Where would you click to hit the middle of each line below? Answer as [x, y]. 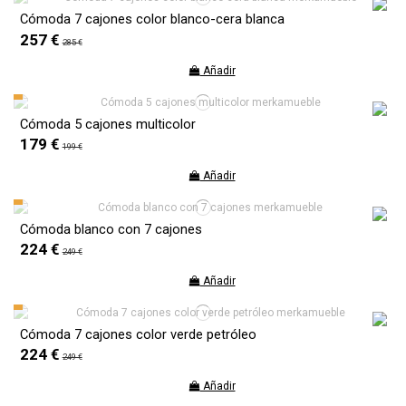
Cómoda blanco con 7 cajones [111, 229]
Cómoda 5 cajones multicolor [107, 124]
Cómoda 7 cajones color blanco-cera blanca [152, 19]
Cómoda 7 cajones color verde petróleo [138, 334]
